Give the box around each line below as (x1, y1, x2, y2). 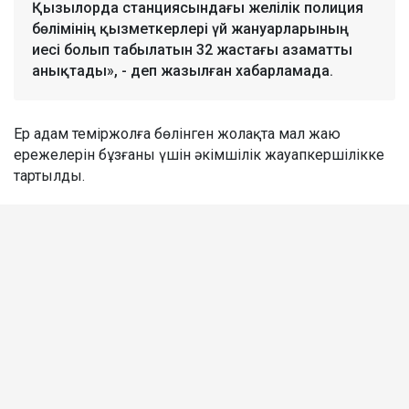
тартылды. (14, 166, 85, 184)
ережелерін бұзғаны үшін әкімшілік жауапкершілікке (14, 145, 384, 163)
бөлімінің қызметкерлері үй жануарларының (32, 19, 349, 37)
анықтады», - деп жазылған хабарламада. (32, 61, 333, 79)
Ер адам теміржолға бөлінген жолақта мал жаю (14, 124, 341, 142)
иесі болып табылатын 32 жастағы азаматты (32, 40, 352, 58)
